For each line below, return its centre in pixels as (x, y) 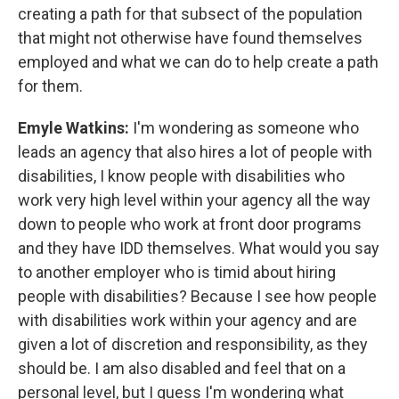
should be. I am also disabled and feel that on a (182, 369)
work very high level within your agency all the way (194, 200)
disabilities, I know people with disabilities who (181, 176)
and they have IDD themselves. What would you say (199, 248)
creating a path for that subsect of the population (190, 14)
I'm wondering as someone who (244, 128)
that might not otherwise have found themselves (190, 38)
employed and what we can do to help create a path (198, 62)
